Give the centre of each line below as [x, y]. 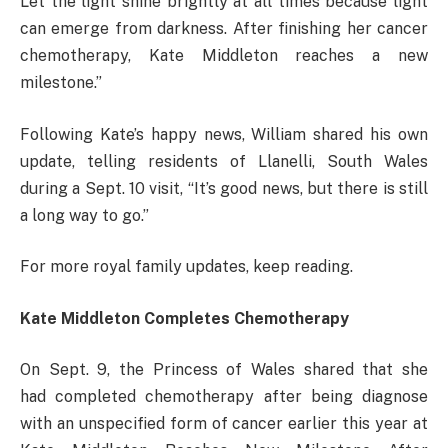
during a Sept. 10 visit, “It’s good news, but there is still [224, 188]
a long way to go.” [84, 215]
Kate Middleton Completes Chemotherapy [184, 318]
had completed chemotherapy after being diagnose [224, 397]
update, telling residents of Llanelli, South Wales [224, 161]
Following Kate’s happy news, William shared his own [224, 134]
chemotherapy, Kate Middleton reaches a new [224, 56]
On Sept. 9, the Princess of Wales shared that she [224, 370]
